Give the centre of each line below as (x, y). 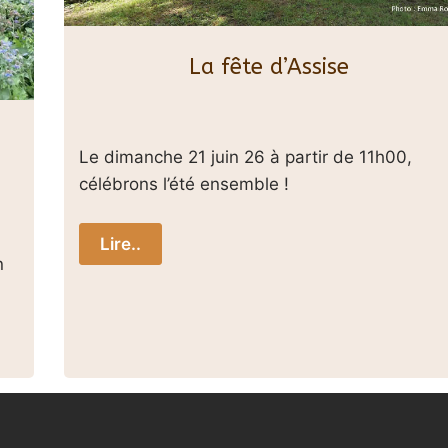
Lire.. (120, 244)
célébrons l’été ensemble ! (184, 183)
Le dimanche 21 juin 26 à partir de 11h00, (245, 156)
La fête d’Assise (269, 67)
